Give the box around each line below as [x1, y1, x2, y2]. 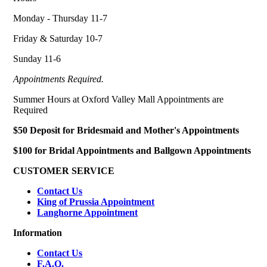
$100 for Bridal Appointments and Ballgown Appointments [13, 145, 252, 156]
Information [13, 228, 63, 238]
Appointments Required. [13, 74, 104, 85]
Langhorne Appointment [37, 207, 138, 218]
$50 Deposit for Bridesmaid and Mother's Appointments [13, 125, 240, 136]
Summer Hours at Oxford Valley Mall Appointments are [13, 94, 224, 105]
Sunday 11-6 [13, 54, 61, 64]
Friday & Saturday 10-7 [13, 33, 103, 44]
